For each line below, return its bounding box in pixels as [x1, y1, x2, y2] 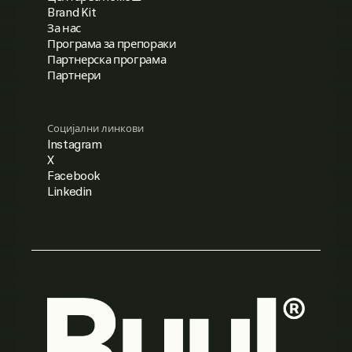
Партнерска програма [47, 51, 167, 68]
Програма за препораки [47, 35, 177, 52]
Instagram [47, 136, 102, 152]
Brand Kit [47, 4, 97, 20]
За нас [47, 20, 81, 36]
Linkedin [47, 183, 93, 200]
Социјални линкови [47, 122, 144, 135]
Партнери [47, 67, 102, 83]
